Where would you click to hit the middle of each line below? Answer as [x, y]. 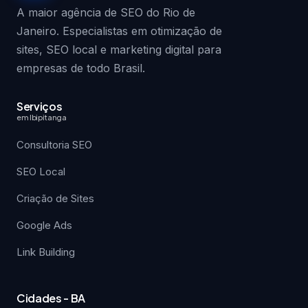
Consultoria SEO [54, 145]
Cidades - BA [51, 298]
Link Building [46, 252]
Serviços [40, 106]
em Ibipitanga [42, 117]
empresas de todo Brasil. [81, 68]
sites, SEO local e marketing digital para [119, 49]
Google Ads [44, 225]
